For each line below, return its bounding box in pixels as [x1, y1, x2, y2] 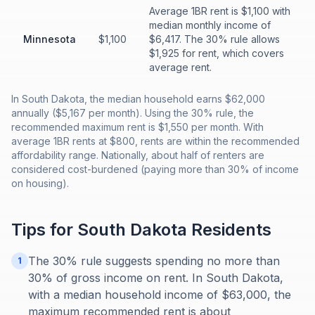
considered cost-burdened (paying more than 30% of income [11, 163, 299, 175]
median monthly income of [149, 19, 271, 31]
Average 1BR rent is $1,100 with [149, 5, 290, 17]
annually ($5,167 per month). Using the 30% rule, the [11, 107, 254, 119]
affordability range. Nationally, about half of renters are [11, 149, 264, 161]
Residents [187, 219, 271, 240]
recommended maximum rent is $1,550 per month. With [11, 121, 264, 133]
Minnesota [23, 33, 76, 45]
